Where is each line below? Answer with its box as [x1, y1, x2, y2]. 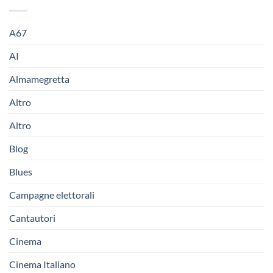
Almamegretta [9, 73, 69, 85]
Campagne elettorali [9, 188, 94, 200]
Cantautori [9, 211, 55, 224]
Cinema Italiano [9, 258, 76, 270]
